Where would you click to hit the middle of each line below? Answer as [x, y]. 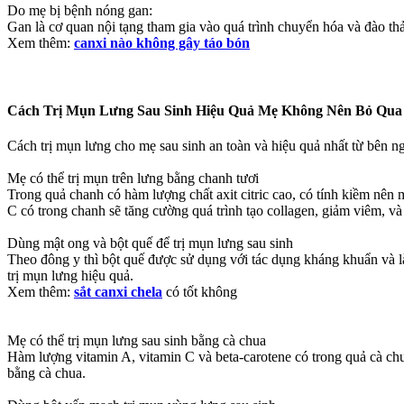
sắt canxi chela [118, 292]
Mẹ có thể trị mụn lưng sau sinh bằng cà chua [137, 341]
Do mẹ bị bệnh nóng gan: [80, 10]
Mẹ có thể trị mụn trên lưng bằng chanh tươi [133, 179]
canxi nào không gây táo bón [162, 42]
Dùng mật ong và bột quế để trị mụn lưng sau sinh [150, 243]
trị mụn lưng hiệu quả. [70, 276]
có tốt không [200, 292]
